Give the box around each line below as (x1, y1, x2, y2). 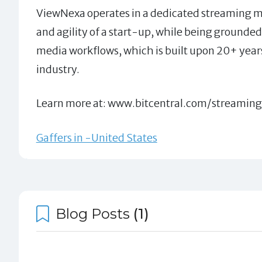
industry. (36, 62, 80, 76)
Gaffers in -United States (36, 130, 157, 144)
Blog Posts (52, 205, 134, 222)
